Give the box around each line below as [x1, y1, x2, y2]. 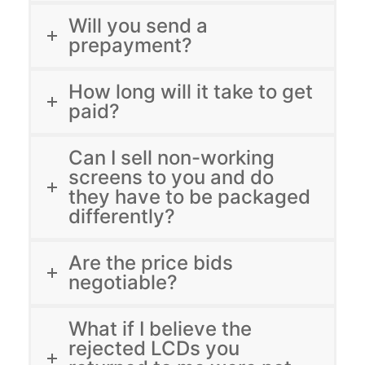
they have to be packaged [68, 185, 310, 209]
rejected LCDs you [68, 336, 240, 361]
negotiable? [68, 270, 178, 295]
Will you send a [68, 14, 208, 38]
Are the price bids [68, 251, 233, 275]
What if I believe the [68, 317, 252, 341]
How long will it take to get [68, 80, 313, 104]
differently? [68, 204, 175, 229]
